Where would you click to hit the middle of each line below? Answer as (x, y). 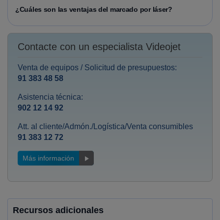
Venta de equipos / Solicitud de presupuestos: (97, 68)
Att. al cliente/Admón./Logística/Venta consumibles (105, 126)
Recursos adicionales (58, 210)
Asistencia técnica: (50, 97)
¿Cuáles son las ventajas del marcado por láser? (94, 9)
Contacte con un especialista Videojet (99, 47)
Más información (48, 158)
